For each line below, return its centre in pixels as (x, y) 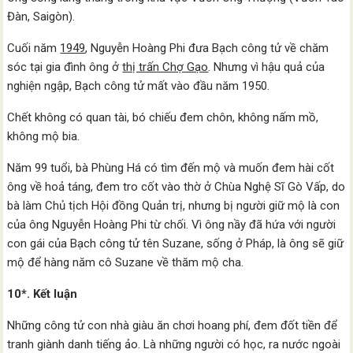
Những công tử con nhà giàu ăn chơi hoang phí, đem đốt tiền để (173, 325)
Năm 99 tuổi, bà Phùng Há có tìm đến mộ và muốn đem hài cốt (171, 168)
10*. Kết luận (43, 294)
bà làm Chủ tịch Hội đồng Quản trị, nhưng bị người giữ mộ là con (174, 206)
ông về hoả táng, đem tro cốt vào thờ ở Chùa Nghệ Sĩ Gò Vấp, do (176, 187)
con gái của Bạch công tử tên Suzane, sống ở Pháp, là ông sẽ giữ (176, 243)
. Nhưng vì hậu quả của (267, 67)
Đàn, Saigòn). (43, 17)
